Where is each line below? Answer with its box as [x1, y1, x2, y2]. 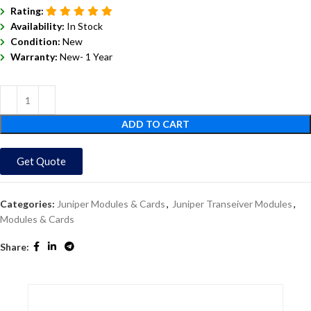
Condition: [10, 35, 62, 48]
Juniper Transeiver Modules [172, 198, 292, 210]
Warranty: [10, 51, 60, 63]
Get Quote [17, 155, 66, 168]
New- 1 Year [60, 51, 112, 63]
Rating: [10, 5, 46, 17]
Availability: [10, 20, 67, 33]
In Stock [67, 20, 103, 33]
